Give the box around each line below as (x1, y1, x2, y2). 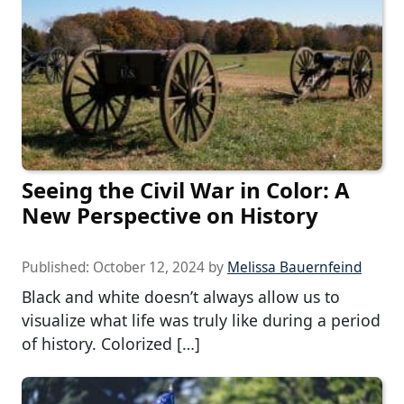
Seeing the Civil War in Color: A (22, 174, 350, 205)
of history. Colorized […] (22, 332, 200, 354)
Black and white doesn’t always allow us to (22, 285, 340, 308)
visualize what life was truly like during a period (22, 308, 381, 331)
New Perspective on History (22, 199, 318, 230)
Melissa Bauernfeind (227, 257, 362, 277)
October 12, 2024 (93, 257, 205, 277)
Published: (22, 257, 93, 277)
